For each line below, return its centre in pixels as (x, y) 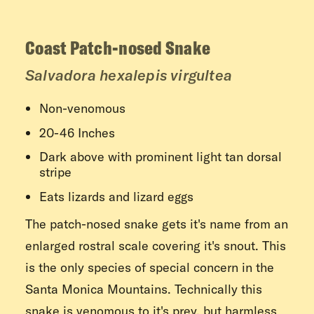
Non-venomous (82, 108)
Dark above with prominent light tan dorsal (161, 157)
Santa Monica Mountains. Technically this (144, 289)
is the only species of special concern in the (150, 268)
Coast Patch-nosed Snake (118, 48)
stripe (55, 172)
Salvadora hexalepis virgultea (129, 75)
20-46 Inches (77, 132)
